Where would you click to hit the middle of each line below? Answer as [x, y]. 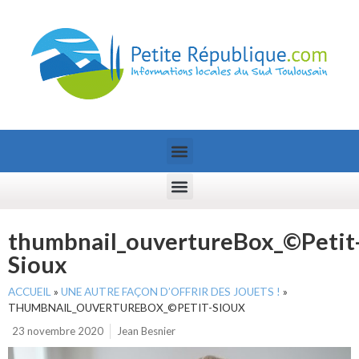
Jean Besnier [146, 331]
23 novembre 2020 [58, 331]
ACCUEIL [30, 292]
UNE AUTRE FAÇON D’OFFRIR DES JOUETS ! [171, 292]
